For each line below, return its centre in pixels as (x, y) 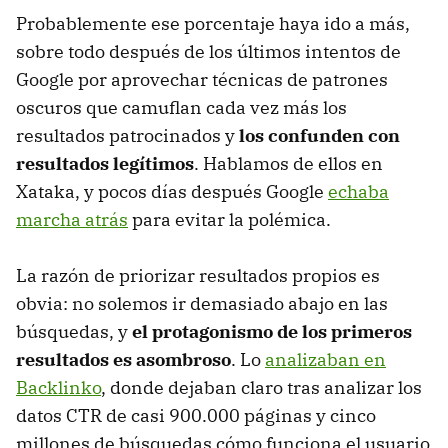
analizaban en (325, 359)
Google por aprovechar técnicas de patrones (202, 79)
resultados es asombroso (123, 359)
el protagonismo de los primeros (272, 331)
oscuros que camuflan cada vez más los (181, 107)
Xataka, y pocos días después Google (172, 191)
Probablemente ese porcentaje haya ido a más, (213, 23)
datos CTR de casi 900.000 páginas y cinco (196, 415)
